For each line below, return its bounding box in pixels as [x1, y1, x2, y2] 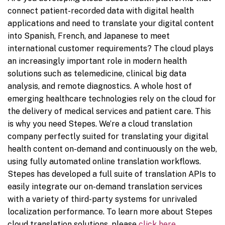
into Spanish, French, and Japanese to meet [8, 31, 170, 41]
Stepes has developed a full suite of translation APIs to [8, 169, 216, 179]
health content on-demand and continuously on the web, [8, 144, 217, 154]
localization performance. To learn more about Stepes [8, 207, 212, 217]
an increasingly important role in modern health [8, 56, 187, 66]
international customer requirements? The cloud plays [8, 44, 213, 54]
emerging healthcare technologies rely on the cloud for [8, 94, 216, 104]
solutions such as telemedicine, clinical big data [8, 69, 186, 79]
